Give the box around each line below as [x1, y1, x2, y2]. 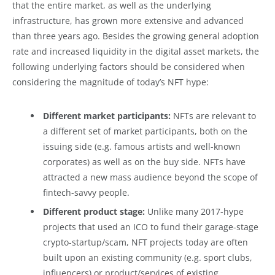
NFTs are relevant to [173, 109, 256, 122]
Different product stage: [43, 205, 147, 217]
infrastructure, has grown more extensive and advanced [12, 15, 244, 27]
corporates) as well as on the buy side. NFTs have [43, 155, 246, 168]
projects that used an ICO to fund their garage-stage [43, 220, 258, 233]
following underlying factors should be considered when [12, 61, 245, 73]
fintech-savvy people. [43, 186, 130, 198]
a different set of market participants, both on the [43, 125, 247, 137]
